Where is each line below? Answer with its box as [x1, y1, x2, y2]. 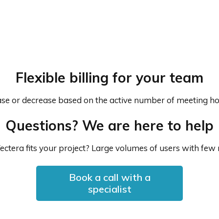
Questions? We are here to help [5, 117, 214, 134]
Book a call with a [68, 171, 151, 183]
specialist [88, 183, 131, 195]
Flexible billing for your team [16, 69, 203, 86]
